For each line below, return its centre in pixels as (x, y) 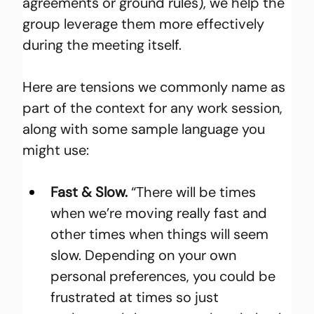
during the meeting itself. (102, 45)
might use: (56, 150)
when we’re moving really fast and (161, 213)
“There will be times (194, 192)
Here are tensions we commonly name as (156, 87)
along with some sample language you (146, 129)
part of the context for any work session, (155, 108)
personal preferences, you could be (165, 276)
